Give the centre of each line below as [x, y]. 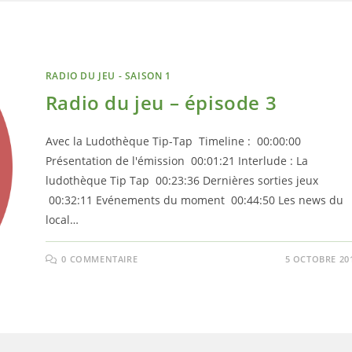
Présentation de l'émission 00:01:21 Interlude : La [176, 160]
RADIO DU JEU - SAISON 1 [108, 75]
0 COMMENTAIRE [100, 258]
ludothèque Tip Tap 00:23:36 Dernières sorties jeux [181, 180]
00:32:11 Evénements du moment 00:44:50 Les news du [194, 200]
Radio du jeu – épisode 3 [161, 102]
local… [62, 219]
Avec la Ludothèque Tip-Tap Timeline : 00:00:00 [173, 141]
